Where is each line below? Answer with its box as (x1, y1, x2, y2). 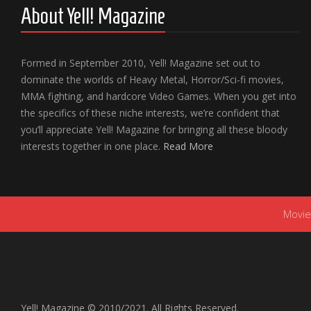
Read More (163, 140, 213, 153)
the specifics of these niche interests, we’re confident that (21, 106, 280, 119)
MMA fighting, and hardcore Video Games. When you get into (21, 90, 296, 103)
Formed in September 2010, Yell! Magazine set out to (21, 56, 260, 69)
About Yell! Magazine (21, 3, 165, 28)
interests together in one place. (21, 140, 163, 153)
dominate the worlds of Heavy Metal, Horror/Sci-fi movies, (21, 73, 284, 86)
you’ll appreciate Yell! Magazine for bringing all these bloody (21, 123, 287, 136)
